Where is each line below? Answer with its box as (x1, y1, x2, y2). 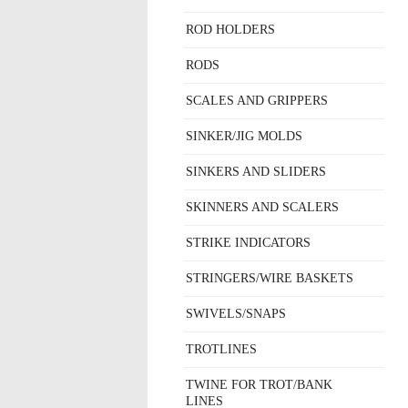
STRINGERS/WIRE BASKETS (186, 271, 353, 285)
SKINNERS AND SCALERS (186, 200, 339, 214)
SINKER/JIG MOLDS (186, 129, 302, 143)
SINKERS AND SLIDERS (186, 165, 326, 178)
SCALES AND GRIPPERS (186, 94, 328, 107)
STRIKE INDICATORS (186, 236, 311, 250)
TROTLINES (186, 342, 257, 356)
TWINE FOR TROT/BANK (186, 378, 332, 392)
